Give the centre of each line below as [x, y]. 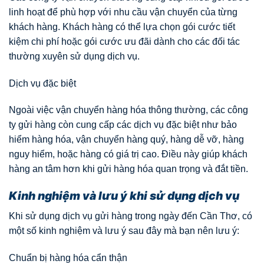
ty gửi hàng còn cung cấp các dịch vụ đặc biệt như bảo [123, 125]
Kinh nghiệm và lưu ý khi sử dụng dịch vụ [124, 196]
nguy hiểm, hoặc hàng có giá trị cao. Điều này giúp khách [128, 154]
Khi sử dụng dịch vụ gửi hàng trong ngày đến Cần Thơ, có [131, 216]
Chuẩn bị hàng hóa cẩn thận [68, 258]
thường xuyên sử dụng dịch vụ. [74, 56]
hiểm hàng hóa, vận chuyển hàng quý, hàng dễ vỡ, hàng [126, 140]
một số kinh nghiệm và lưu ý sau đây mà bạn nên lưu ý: [124, 230]
